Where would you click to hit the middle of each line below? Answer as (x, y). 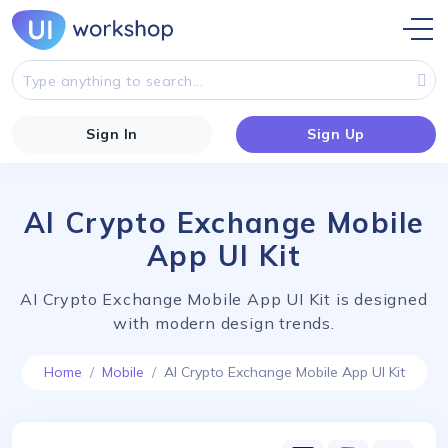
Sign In (112, 134)
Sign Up (336, 134)
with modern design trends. (224, 322)
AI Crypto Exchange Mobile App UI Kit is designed (224, 298)
